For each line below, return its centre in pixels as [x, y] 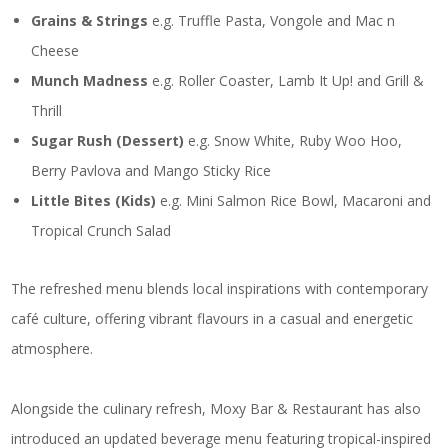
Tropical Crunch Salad [101, 230]
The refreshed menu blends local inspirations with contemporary [220, 288]
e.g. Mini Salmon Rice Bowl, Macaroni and [294, 200]
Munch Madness [90, 80]
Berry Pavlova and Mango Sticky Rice [151, 170]
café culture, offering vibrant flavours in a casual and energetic [212, 318]
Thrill [47, 110]
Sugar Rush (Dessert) [108, 140]
